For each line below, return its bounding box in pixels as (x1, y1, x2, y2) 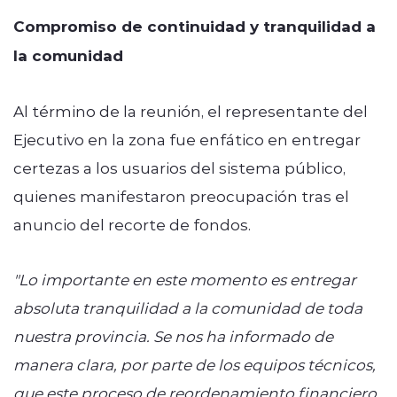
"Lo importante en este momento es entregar (13, 269, 356, 289)
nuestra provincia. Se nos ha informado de (13, 325, 333, 346)
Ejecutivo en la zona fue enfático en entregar (13, 128, 361, 149)
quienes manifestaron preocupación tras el (13, 185, 349, 206)
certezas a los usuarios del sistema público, (13, 157, 346, 177)
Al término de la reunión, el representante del (13, 100, 368, 121)
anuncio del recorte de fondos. (13, 214, 251, 234)
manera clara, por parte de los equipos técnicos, (13, 354, 376, 374)
